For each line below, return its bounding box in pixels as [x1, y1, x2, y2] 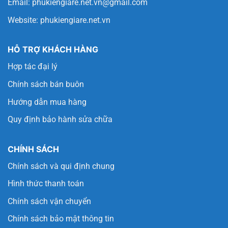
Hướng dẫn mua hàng [8, 97, 87, 107]
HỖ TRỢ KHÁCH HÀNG [8, 44, 98, 55]
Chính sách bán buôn [8, 79, 84, 89]
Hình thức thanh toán [8, 179, 84, 189]
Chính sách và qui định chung [8, 161, 115, 171]
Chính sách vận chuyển [8, 196, 91, 206]
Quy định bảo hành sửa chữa [8, 115, 112, 125]
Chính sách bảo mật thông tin [8, 214, 114, 224]
